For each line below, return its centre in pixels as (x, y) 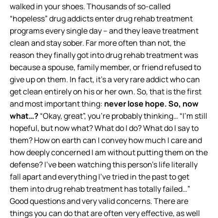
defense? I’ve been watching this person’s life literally (104, 164)
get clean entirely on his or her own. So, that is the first (106, 91)
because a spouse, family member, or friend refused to (105, 67)
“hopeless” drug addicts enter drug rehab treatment (101, 18)
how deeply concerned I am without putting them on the (109, 152)
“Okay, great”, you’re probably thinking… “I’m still (123, 116)
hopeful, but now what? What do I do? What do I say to (104, 128)
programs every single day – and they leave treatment (104, 31)
